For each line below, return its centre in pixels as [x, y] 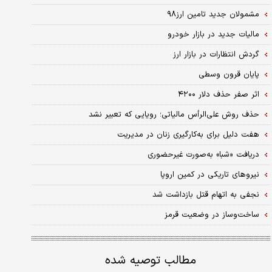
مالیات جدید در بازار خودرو [213, 34]
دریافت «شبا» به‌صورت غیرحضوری [203, 155]
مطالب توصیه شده [151, 260]
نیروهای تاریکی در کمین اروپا [209, 175]
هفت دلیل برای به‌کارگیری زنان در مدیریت [188, 134]
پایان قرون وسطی [229, 74]
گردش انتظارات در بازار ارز [216, 54]
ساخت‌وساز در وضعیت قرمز [212, 215]
